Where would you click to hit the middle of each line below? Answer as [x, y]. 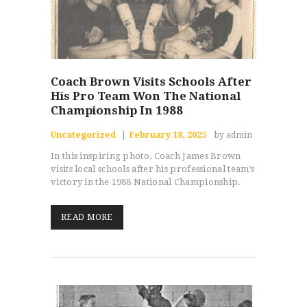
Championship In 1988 [117, 111]
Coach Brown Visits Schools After [151, 82]
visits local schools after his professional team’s [152, 169]
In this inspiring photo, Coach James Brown [146, 156]
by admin [234, 135]
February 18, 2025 [168, 135]
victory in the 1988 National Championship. [146, 182]
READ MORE [87, 218]
